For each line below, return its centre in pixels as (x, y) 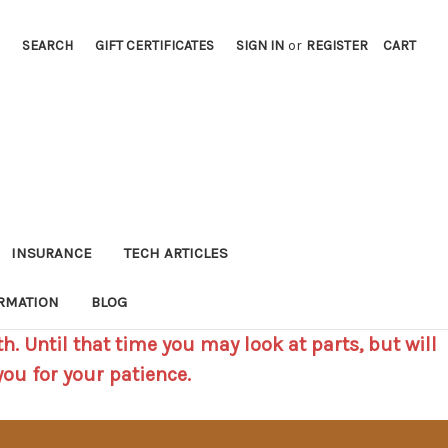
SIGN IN (260, 45)
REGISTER (337, 45)
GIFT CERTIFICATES (155, 45)
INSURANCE (51, 252)
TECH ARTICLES (175, 252)
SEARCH (48, 45)
